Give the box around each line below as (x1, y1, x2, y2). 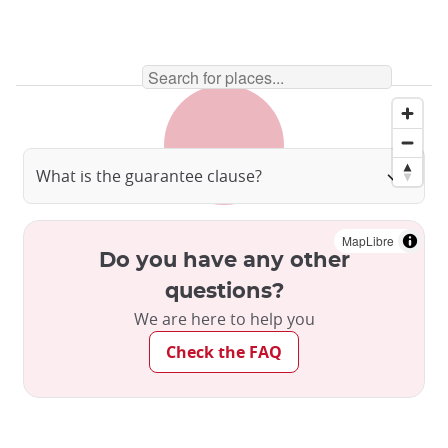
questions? (164, 281, 284, 303)
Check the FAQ (166, 341, 282, 364)
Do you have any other (98, 250, 350, 272)
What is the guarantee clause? (36, 165, 262, 188)
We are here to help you (133, 308, 315, 331)
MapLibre (342, 232, 394, 250)
